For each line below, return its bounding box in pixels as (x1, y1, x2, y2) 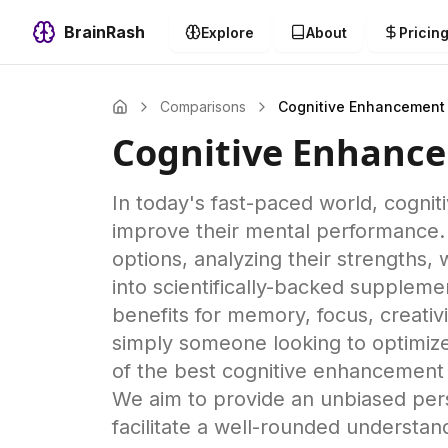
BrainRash (64, 22, 145, 42)
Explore (201, 23, 254, 41)
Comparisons (160, 98, 246, 115)
